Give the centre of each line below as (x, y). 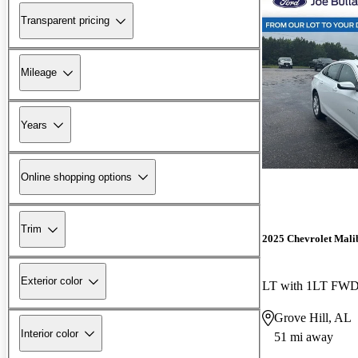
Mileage (39, 73)
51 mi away (304, 336)
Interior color (50, 333)
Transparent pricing (65, 21)
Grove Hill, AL (313, 317)
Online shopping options (76, 177)
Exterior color (52, 281)
